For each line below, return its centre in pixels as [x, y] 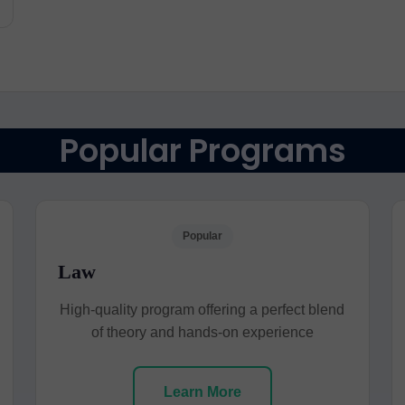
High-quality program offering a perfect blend [202, 310]
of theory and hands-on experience [202, 332]
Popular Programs [202, 151]
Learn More [202, 392]
